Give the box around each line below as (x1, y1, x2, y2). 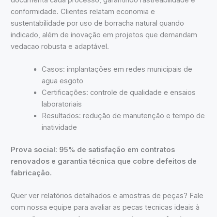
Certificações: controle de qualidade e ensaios (42, 88, 196, 97)
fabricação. (11, 169, 52, 178)
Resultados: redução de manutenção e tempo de (42, 111, 205, 121)
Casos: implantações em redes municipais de (42, 65, 193, 74)
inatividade (42, 123, 77, 132)
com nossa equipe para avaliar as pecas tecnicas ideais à (11, 203, 200, 212)
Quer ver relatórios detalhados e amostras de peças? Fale (11, 191, 204, 201)
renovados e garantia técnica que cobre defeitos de (11, 157, 197, 166)
